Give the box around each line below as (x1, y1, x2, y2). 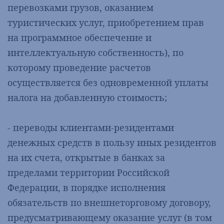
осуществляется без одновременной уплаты (7, 76, 208, 88)
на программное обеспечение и (7, 31, 151, 43)
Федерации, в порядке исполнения (7, 181, 165, 193)
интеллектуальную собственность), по (7, 46, 183, 58)
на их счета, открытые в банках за (7, 151, 165, 163)
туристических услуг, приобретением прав (7, 16, 204, 28)
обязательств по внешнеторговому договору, (7, 196, 211, 208)
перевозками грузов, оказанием (7, 1, 153, 13)
